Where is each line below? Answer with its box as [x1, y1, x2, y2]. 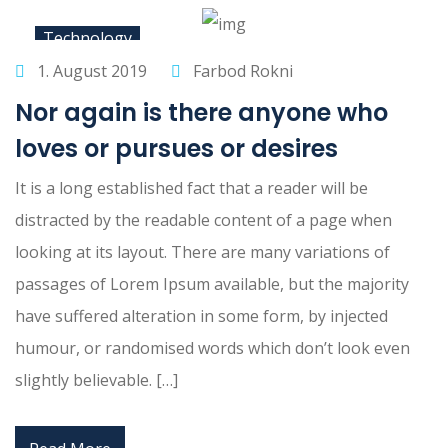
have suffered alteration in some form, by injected [15, 304, 388, 327]
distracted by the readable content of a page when [15, 208, 392, 231]
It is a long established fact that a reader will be [15, 176, 368, 199]
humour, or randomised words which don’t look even [15, 336, 410, 359]
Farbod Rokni [189, 59, 293, 82]
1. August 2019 [37, 59, 147, 82]
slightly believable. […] [15, 368, 178, 391]
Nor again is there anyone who [15, 95, 388, 129]
